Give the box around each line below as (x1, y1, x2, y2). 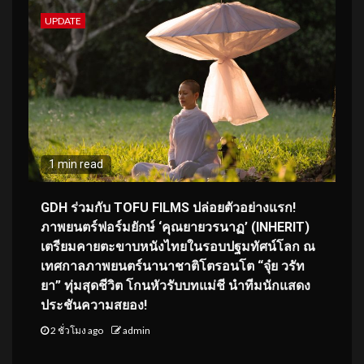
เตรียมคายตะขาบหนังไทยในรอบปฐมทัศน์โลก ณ (41, 238, 315, 254)
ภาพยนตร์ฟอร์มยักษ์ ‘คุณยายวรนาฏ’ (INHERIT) (41, 219, 310, 235)
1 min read (49, 157, 103, 171)
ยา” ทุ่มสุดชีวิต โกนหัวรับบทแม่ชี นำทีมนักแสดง (41, 277, 310, 293)
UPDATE (45, 14, 81, 27)
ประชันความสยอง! (41, 297, 147, 313)
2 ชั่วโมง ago (49, 323, 105, 336)
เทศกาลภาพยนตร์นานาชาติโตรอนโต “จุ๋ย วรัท (41, 258, 305, 274)
